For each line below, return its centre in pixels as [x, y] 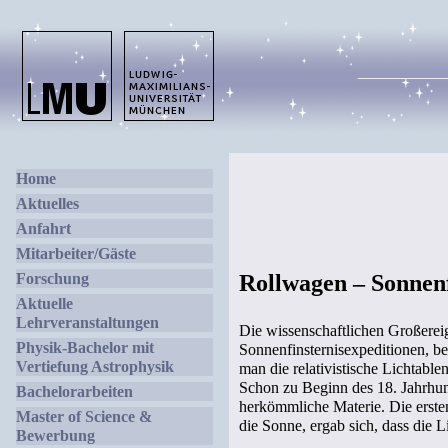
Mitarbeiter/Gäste [76, 253]
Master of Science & [84, 416]
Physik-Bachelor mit [85, 347]
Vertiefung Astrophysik [95, 366]
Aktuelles [47, 203]
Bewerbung [55, 435]
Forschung [52, 278]
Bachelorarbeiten [74, 391]
